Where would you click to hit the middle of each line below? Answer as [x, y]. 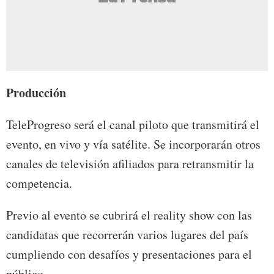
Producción [36, 93]
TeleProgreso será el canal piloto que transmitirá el [133, 125]
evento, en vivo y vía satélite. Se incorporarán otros [133, 144]
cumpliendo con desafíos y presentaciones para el [129, 254]
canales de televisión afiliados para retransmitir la [130, 164]
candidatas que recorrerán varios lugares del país [127, 235]
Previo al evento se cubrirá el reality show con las [129, 215]
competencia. [39, 183]
